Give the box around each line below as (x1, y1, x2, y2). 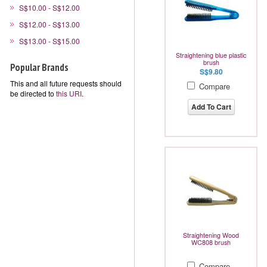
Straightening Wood (183, 231, 239, 240)
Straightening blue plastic (176, 51, 246, 60)
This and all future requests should (10, 78, 122, 88)
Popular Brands (10, 61, 69, 74)
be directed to (10, 88, 56, 98)
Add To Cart (191, 101, 231, 112)
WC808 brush (191, 238, 231, 247)
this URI (56, 88, 82, 98)
